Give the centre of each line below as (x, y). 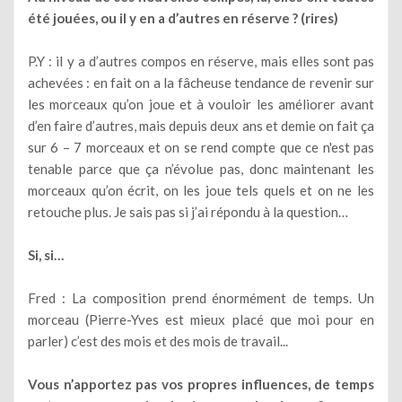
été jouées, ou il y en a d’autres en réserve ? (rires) (183, 17)
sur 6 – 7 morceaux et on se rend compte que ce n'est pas (201, 147)
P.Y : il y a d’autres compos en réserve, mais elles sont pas (201, 61)
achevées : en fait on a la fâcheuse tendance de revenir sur (201, 82)
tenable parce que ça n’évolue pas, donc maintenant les (201, 168)
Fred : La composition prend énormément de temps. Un (201, 297)
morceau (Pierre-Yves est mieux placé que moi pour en (201, 319)
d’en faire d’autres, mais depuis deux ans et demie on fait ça (201, 125)
